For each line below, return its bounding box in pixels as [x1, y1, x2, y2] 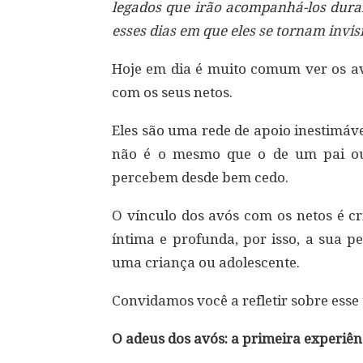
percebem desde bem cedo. [112, 169, 288, 186]
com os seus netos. [112, 84, 233, 100]
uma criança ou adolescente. [112, 254, 300, 271]
